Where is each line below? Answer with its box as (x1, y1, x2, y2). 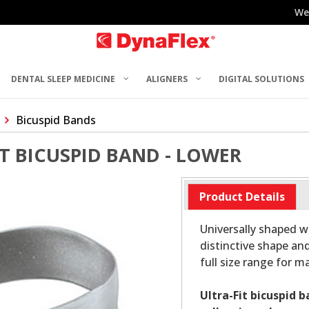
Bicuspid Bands (16, 112, 96, 128)
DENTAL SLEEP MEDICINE (11, 72, 116, 85)
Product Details (199, 189, 285, 205)
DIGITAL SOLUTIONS (219, 72, 305, 85)
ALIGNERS (146, 72, 188, 85)
